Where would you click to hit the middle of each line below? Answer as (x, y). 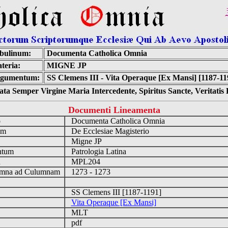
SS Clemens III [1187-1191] (115, 192)
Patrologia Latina (97, 151)
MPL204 (84, 162)
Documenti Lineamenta (114, 110)
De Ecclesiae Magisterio (109, 131)
